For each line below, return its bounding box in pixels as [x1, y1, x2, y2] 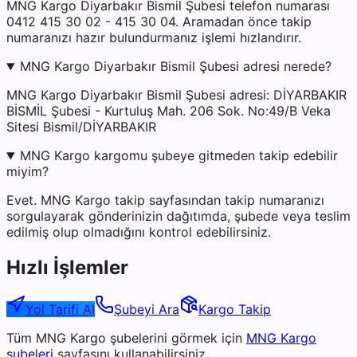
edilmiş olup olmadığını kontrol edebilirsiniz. [6, 224, 271, 241]
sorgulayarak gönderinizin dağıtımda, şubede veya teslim [6, 208, 351, 225]
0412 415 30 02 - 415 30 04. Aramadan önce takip [6, 14, 312, 30]
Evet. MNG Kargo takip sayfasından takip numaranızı [6, 192, 324, 209]
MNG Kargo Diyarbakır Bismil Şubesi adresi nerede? [19, 58, 331, 75]
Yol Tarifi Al [25, 300, 95, 317]
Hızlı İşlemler [6, 255, 128, 279]
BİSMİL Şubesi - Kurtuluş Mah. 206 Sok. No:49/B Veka [6, 103, 331, 120]
